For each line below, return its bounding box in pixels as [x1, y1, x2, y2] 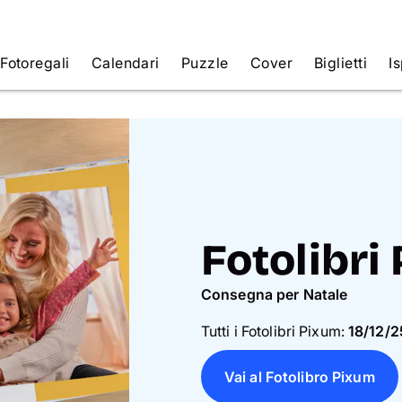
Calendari [91, 54, 160, 72]
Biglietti [314, 54, 368, 72]
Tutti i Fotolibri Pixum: [201, 322, 348, 340]
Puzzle [180, 54, 229, 72]
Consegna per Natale [201, 285, 348, 303]
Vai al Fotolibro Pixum [224, 368, 375, 386]
